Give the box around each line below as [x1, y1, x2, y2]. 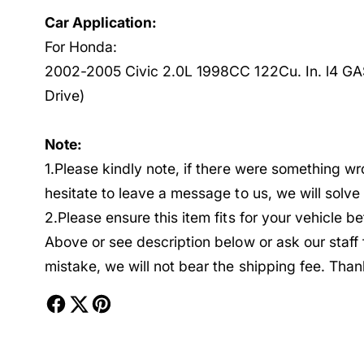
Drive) [45, 87, 85, 105]
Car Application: [45, 14, 158, 32]
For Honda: [45, 38, 118, 56]
